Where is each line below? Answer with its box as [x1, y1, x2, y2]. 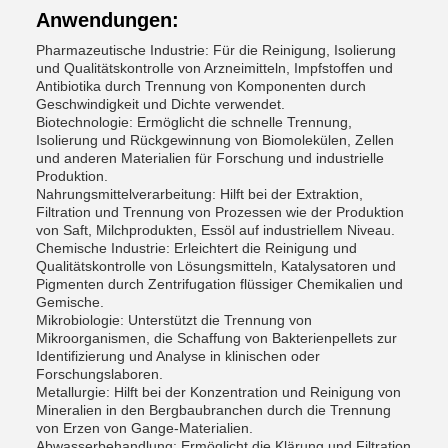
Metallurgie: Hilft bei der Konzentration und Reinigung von [36, 384, 401, 400]
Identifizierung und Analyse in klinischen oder [36, 348, 320, 364]
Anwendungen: [36, 9, 179, 31]
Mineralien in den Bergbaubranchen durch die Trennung [36, 402, 391, 418]
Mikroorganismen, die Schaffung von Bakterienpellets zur [36, 330, 397, 346]
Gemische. [36, 294, 104, 310]
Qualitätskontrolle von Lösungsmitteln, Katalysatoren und [36, 258, 396, 274]
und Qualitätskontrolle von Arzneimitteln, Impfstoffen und [36, 60, 393, 76]
